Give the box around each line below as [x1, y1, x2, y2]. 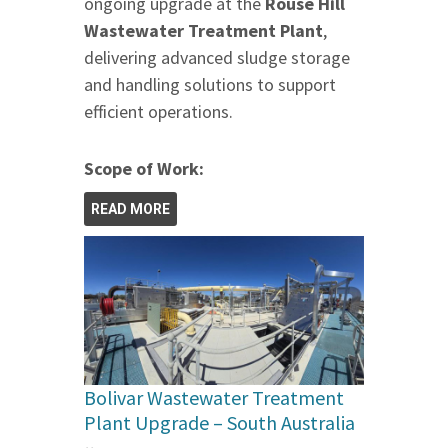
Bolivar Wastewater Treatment [84, 384, 344, 410]
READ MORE [91, 200, 170, 217]
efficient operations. [84, 99, 233, 123]
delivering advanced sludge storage [84, 45, 350, 69]
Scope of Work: [84, 156, 204, 180]
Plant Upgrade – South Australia [84, 409, 355, 435]
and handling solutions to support [84, 72, 336, 96]
